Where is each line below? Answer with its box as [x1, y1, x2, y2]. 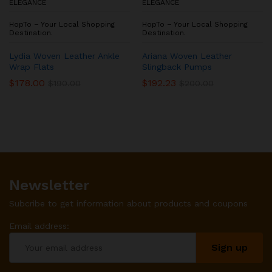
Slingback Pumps [142, 61, 212, 72]
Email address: [9, 220, 69, 231]
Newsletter [9, 176, 89, 194]
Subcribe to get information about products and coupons [9, 198, 248, 208]
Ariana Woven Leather [142, 50, 232, 61]
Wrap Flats [9, 61, 54, 72]
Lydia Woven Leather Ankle [9, 50, 120, 61]
